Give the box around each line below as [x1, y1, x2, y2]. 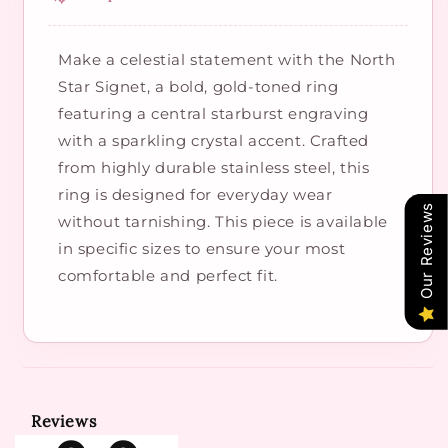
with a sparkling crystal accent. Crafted [58, 131, 370, 151]
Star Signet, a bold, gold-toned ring [58, 77, 339, 97]
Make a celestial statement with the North [58, 50, 396, 70]
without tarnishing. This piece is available [58, 212, 388, 232]
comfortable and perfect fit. [58, 266, 278, 286]
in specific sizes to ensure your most [58, 239, 346, 259]
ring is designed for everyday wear [58, 185, 333, 205]
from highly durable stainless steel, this [58, 158, 370, 178]
